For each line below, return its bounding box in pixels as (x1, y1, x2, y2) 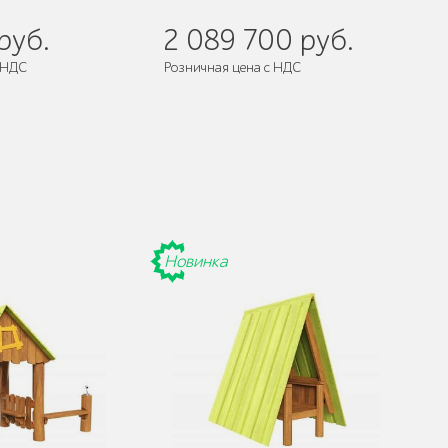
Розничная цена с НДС (163, 59, 301, 76)
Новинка (163, 251, 228, 271)
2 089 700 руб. (163, 24, 353, 57)
